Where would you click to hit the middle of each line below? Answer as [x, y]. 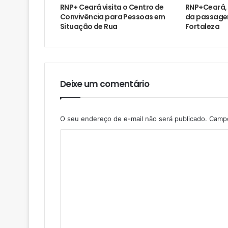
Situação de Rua [89, 26]
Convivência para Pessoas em [113, 17]
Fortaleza [202, 26]
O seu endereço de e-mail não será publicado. [134, 118]
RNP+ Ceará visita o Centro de [112, 7]
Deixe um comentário [105, 84]
